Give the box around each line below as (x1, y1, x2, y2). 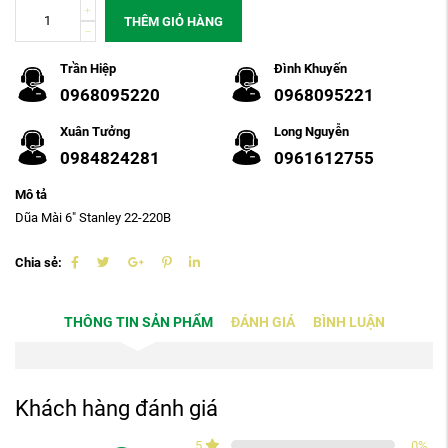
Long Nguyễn (274, 124, 349, 140)
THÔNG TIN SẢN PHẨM (63, 314, 213, 332)
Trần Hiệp (60, 61, 116, 77)
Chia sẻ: (15, 254, 62, 270)
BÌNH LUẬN (312, 314, 385, 332)
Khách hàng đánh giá (15, 396, 218, 422)
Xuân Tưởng (60, 124, 130, 140)
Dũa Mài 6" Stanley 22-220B (15, 209, 171, 225)
